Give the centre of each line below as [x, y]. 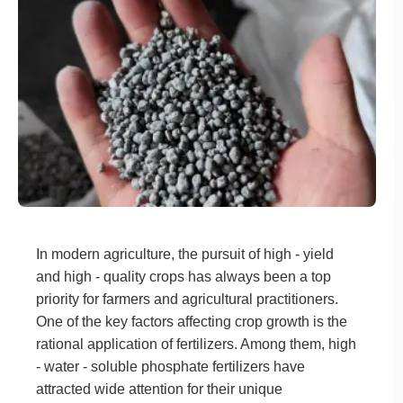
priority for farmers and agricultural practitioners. [187, 299]
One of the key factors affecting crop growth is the [192, 322]
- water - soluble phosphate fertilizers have [170, 367]
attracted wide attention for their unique [159, 389]
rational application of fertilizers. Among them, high [196, 344]
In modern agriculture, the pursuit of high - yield [185, 254]
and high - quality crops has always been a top [184, 277]
